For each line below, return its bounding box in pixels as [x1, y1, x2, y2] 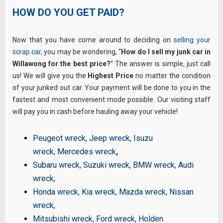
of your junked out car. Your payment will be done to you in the [12, 84, 211, 92]
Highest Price [88, 72, 136, 80]
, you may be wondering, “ [41, 48, 121, 56]
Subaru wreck [33, 160, 80, 170]
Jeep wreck [89, 133, 130, 143]
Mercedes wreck [57, 146, 116, 156]
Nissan [169, 187, 194, 197]
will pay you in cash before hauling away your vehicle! [12, 108, 178, 116]
